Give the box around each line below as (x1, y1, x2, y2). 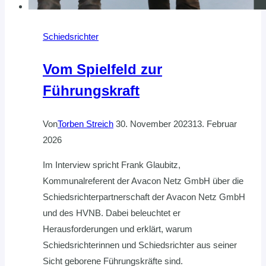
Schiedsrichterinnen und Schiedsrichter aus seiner (43, 240, 237, 251)
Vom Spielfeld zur (43, 61, 162, 78)
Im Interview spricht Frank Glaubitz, (43, 160, 180, 170)
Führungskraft (43, 83, 140, 99)
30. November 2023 (116, 119, 192, 129)
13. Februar (192, 119, 237, 129)
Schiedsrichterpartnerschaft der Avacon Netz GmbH (43, 192, 245, 202)
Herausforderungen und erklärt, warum (43, 224, 192, 235)
